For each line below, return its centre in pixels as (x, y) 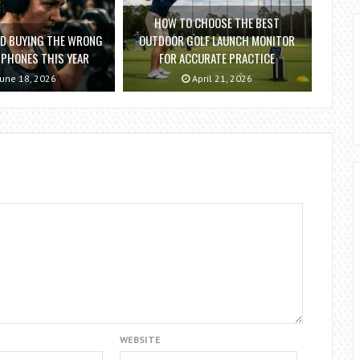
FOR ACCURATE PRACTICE (217, 58)
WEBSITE (140, 340)
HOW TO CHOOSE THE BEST (217, 23)
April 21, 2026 (221, 79)
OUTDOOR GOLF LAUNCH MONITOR (217, 41)
